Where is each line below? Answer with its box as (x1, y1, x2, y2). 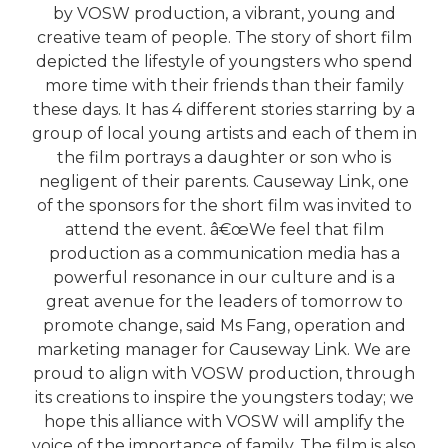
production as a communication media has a (48, 244, 400, 263)
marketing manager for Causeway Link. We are (37, 340, 411, 359)
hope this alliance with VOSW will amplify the (43, 412, 405, 431)
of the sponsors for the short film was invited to (36, 196, 412, 215)
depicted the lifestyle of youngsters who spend (35, 52, 413, 71)
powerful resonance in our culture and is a (53, 268, 395, 287)
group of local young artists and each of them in (31, 124, 417, 143)
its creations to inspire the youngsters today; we (34, 388, 414, 407)
